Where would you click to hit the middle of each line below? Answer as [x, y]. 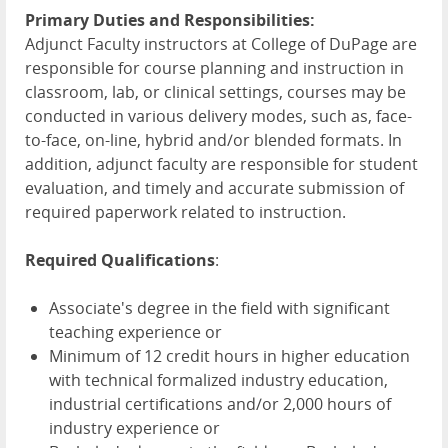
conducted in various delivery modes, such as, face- [218, 116]
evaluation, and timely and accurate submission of [214, 188]
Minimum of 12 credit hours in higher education [229, 356]
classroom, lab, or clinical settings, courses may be [215, 92]
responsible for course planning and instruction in [214, 68]
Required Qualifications [120, 260]
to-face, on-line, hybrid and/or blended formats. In [213, 140]
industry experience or [134, 428]
